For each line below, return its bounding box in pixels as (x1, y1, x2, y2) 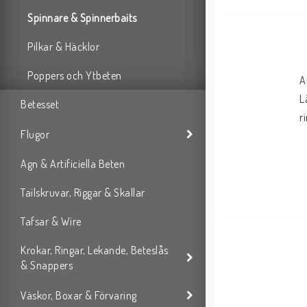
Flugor (21, 127, 49, 141)
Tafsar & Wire (21, 214, 82, 229)
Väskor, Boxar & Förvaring (21, 288, 137, 302)
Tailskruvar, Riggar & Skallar (21, 186, 145, 200)
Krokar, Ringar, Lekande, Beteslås (21, 243, 169, 258)
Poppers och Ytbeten (27, 69, 122, 83)
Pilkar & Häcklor (27, 40, 99, 54)
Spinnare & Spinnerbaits (27, 11, 137, 25)
